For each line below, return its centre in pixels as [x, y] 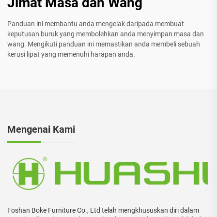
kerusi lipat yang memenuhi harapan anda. [71, 54]
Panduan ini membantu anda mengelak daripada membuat [96, 24]
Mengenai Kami [41, 130]
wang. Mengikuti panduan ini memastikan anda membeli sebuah [104, 44]
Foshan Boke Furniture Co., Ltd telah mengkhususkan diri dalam [103, 210]
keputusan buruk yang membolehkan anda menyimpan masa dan [106, 34]
